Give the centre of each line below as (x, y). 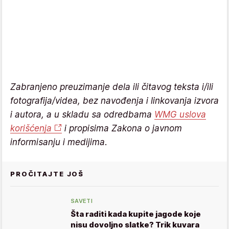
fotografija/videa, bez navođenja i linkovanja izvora (114, 100)
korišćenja (31, 128)
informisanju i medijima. (59, 142)
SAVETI (82, 201)
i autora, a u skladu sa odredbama (82, 114)
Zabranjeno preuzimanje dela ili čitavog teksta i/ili (112, 87)
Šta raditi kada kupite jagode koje (136, 214)
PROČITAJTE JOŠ (47, 174)
